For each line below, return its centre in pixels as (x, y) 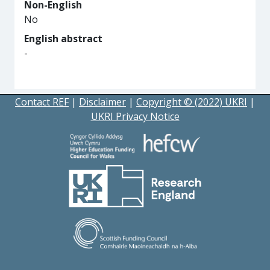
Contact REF (42, 102)
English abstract (63, 39)
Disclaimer (102, 102)
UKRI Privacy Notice (135, 116)
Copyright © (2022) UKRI (192, 102)
